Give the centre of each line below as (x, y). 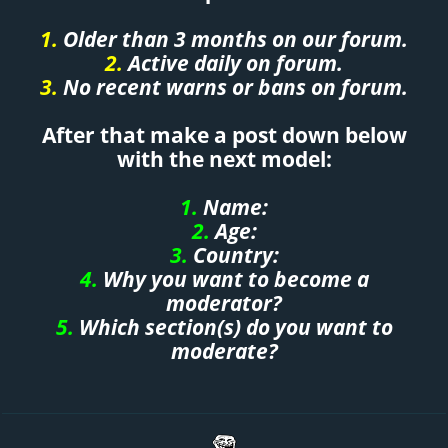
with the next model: (224, 159)
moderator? (224, 303)
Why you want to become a (235, 279)
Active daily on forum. (233, 63)
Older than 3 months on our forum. (233, 39)
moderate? (224, 351)
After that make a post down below (224, 135)
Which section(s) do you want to (233, 327)
